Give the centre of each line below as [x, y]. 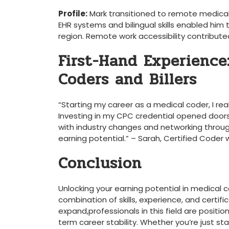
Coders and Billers [128, 79]
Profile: [73, 14]
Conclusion [100, 163]
